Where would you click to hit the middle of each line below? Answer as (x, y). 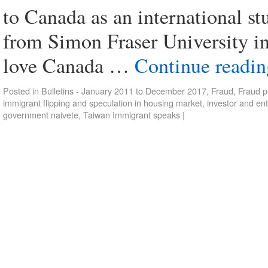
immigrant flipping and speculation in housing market (103, 103)
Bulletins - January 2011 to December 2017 (124, 91)
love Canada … (69, 65)
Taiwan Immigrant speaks (132, 115)
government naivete (41, 115)
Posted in (21, 91)
